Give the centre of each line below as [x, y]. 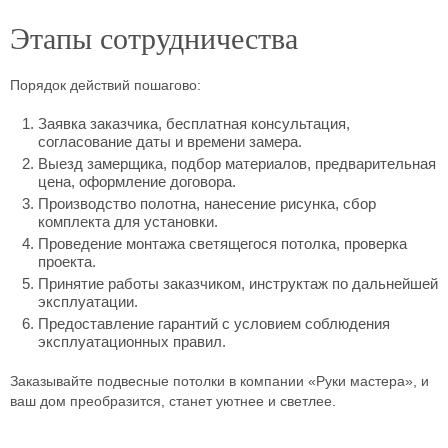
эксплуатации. [88, 301]
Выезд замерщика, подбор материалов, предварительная [237, 163]
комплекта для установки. [128, 221]
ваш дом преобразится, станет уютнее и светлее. [173, 401]
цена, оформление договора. [137, 181]
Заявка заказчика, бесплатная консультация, [194, 123]
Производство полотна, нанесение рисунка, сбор [207, 203]
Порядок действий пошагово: [105, 85]
